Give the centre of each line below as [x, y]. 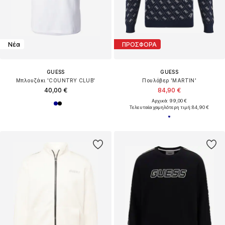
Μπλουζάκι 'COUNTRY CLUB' [55, 81]
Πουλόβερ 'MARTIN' [170, 81]
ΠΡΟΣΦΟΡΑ [139, 44]
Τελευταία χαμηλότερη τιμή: [161, 107]
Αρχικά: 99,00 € [170, 101]
